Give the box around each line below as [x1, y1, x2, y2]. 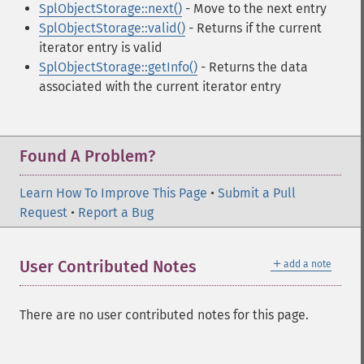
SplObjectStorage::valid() [39, 20, 185, 36]
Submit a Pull [218, 185, 296, 201]
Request [19, 205, 67, 220]
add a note [284, 258, 331, 270]
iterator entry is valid [39, 40, 162, 55]
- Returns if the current [185, 20, 322, 36]
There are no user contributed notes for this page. [19, 307, 309, 323]
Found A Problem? [19, 146, 155, 166]
